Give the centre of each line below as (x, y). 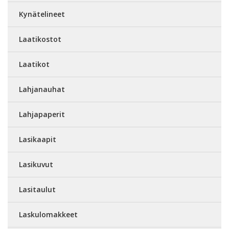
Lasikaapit (38, 139)
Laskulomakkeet (48, 214)
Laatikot (34, 64)
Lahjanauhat (42, 89)
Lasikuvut (36, 164)
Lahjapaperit (42, 114)
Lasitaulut (37, 189)
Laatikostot (40, 39)
